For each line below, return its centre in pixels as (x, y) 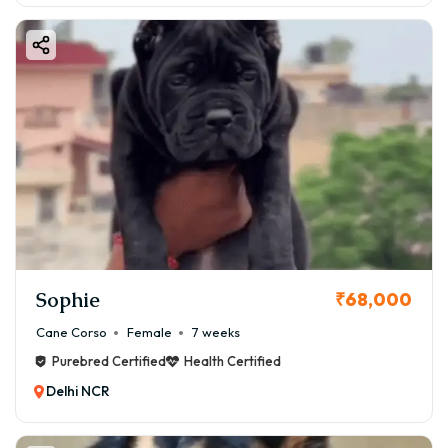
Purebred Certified (109, 361)
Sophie (68, 299)
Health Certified (232, 361)
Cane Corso (71, 332)
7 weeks (216, 332)
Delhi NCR (78, 391)
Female (149, 332)
